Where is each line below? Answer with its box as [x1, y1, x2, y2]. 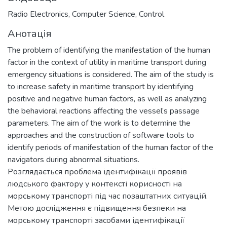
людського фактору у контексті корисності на [8, 178, 182, 190]
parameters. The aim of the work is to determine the [8, 117, 191, 129]
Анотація [8, 26, 52, 41]
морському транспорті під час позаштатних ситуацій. [8, 190, 208, 202]
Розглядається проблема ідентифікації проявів [8, 166, 187, 177]
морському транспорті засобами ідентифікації [8, 214, 184, 226]
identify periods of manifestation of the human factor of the [8, 141, 213, 153]
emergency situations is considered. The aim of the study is [8, 68, 214, 80]
